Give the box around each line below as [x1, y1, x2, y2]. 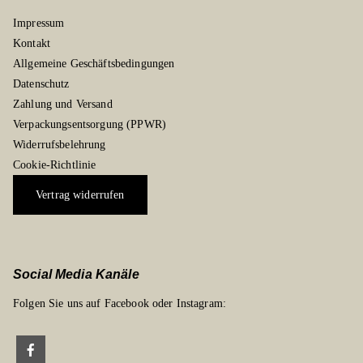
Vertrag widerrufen [36, 189, 125, 202]
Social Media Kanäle [13, 267, 139, 282]
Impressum [13, 17, 65, 30]
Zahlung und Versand [13, 98, 113, 111]
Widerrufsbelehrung [13, 139, 106, 152]
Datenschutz [13, 78, 70, 91]
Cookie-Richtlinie [13, 159, 96, 172]
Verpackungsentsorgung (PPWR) [13, 118, 166, 131]
